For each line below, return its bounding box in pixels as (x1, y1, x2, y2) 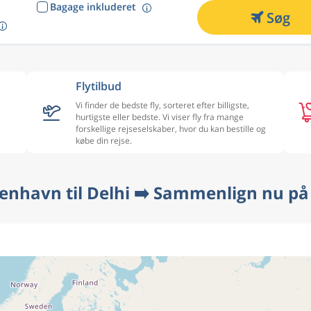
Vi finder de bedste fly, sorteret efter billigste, (76, 99, 249, 111)
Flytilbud (76, 78, 121, 94)
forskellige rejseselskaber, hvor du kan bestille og (76, 123, 266, 135)
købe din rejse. (76, 135, 132, 146)
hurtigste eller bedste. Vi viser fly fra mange (76, 111, 244, 123)
